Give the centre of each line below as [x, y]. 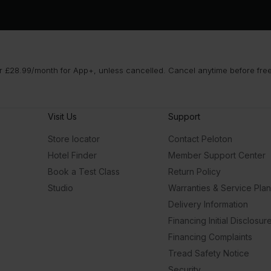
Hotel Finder [72, 155]
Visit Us [62, 116]
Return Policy [194, 171]
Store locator [74, 139]
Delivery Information [208, 204]
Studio [60, 188]
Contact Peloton [200, 139]
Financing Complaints [210, 237]
